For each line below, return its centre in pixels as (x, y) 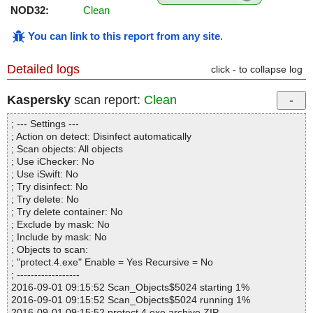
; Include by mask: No (59, 237)
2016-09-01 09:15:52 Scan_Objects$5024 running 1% (131, 300)
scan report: (107, 100)
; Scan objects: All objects (67, 149)
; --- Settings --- (45, 124)
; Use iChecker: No (53, 162)
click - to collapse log (257, 70)
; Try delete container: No (67, 212)
